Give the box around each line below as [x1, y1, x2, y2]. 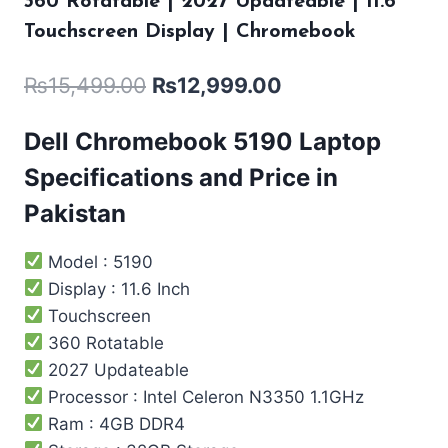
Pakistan [24, 198, 126, 228]
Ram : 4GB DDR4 [43, 413, 186, 434]
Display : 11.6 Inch [43, 278, 191, 299]
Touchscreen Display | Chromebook [24, 22, 356, 43]
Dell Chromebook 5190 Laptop [24, 126, 381, 156]
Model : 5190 [43, 251, 154, 272]
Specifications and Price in [24, 162, 338, 192]
